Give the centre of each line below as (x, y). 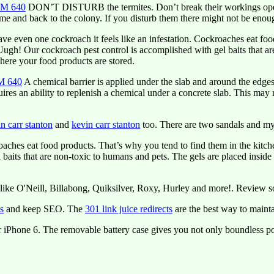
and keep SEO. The (44, 209)
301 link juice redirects (129, 209)
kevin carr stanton (106, 124)
